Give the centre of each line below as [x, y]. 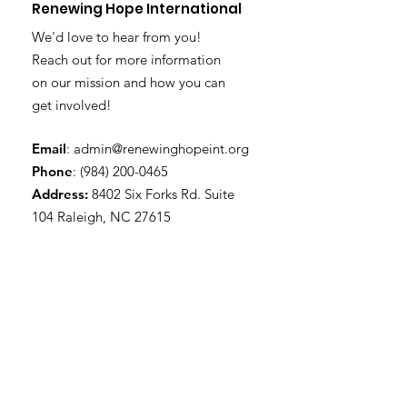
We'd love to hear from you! [117, 37]
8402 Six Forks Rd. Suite [163, 194]
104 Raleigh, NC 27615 [101, 217]
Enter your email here [96, 326]
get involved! [72, 105]
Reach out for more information [126, 60]
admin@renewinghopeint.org [161, 149]
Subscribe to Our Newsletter [131, 288]
